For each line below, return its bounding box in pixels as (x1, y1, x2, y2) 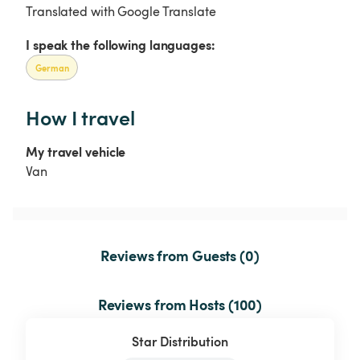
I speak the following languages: (26, 35, 215, 53)
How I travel (26, 104, 135, 131)
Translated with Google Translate (26, 2, 216, 20)
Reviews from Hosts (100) (97, 294, 263, 315)
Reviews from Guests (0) (100, 245, 260, 265)
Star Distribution (132, 333, 228, 350)
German (35, 60, 69, 74)
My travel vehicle (26, 142, 126, 160)
